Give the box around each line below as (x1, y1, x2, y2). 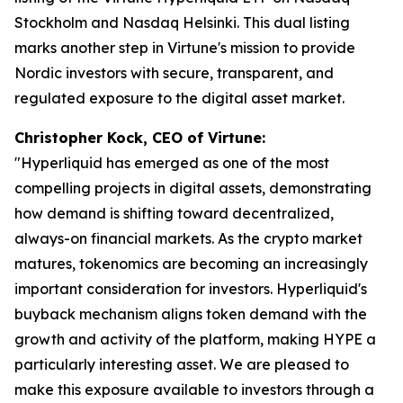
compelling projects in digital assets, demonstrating (14, 179, 372, 197)
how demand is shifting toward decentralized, (14, 204, 334, 222)
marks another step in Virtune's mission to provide (14, 39, 355, 57)
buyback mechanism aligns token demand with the (14, 305, 367, 323)
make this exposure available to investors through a (14, 381, 374, 399)
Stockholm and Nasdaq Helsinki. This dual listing (14, 13, 350, 31)
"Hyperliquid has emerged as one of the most (14, 154, 329, 172)
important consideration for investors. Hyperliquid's (14, 280, 367, 298)
